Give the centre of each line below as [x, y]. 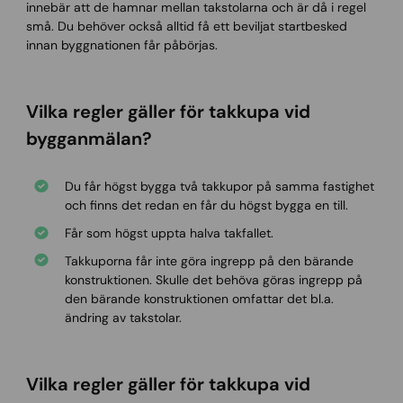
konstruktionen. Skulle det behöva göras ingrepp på [213, 279]
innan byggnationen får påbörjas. [121, 45]
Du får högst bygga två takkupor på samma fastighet [219, 187]
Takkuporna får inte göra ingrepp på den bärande [209, 260]
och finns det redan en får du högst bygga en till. [206, 206]
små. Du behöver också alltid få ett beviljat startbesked [186, 26]
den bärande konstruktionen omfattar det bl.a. [199, 298]
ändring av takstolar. [123, 317]
